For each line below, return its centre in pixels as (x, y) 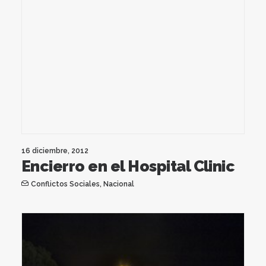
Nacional (118, 184)
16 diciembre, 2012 (55, 151)
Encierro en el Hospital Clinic (128, 166)
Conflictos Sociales (65, 184)
